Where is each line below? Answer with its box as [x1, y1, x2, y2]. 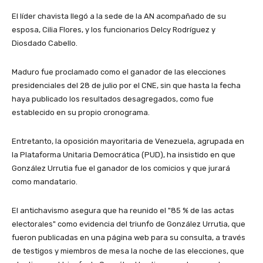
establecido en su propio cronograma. [12, 107, 150, 117]
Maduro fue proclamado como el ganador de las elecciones [12, 67, 226, 76]
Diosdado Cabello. [12, 38, 77, 48]
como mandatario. [12, 177, 77, 186]
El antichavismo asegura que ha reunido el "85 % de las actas [12, 205, 234, 215]
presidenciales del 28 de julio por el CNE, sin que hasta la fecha [12, 80, 241, 90]
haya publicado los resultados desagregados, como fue [12, 94, 214, 103]
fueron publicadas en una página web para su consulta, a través [12, 232, 245, 242]
